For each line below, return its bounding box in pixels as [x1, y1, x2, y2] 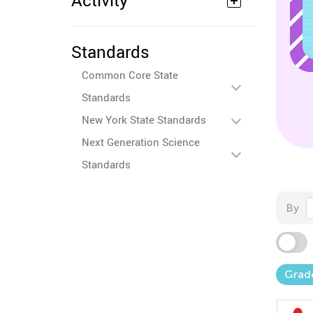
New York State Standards [82, 112, 206, 126]
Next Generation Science [82, 135, 200, 149]
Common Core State [82, 68, 178, 82]
